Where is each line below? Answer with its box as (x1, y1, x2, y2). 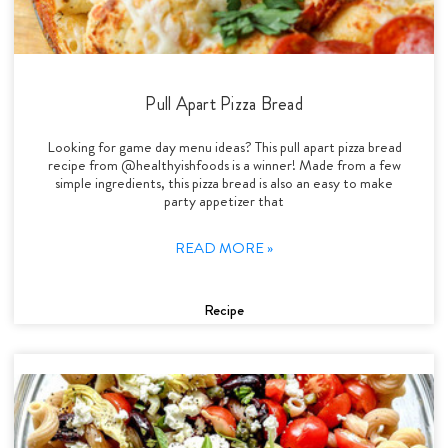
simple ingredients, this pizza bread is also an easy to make (55, 171, 393, 194)
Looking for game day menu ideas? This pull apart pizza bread (46, 135, 402, 158)
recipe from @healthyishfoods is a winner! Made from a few (47, 153, 401, 176)
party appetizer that (164, 189, 284, 212)
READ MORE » (175, 236, 273, 259)
